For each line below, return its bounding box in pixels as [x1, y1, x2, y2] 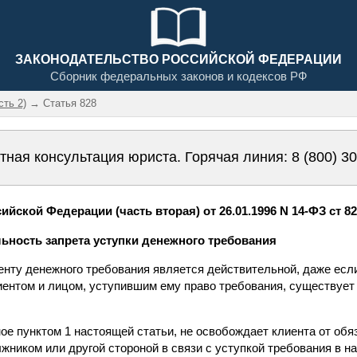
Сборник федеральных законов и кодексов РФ [50, 69, 307, 83]
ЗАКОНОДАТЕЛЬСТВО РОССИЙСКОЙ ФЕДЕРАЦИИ [15, 53, 342, 66]
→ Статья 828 [26, 97, 96, 109]
